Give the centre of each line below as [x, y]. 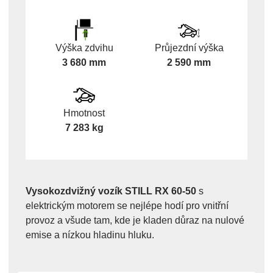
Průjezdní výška [189, 48]
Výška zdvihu [84, 48]
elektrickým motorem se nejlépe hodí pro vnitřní [127, 206]
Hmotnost [84, 113]
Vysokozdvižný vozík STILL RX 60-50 [111, 191]
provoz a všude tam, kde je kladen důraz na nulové [135, 221]
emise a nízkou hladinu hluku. [90, 235]
